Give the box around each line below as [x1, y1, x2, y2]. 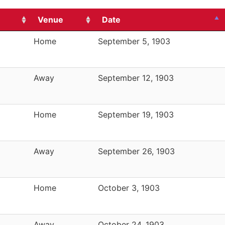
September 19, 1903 [98, 109, 174, 120]
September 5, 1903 [98, 36, 170, 46]
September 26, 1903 [98, 146, 175, 156]
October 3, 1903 [98, 182, 160, 193]
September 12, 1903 [98, 72, 174, 83]
